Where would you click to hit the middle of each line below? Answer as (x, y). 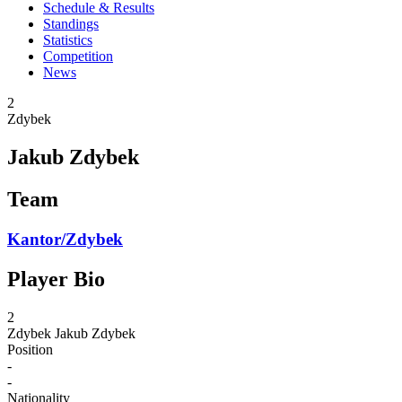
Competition (78, 56)
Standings (71, 24)
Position (30, 349)
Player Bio (56, 279)
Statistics (68, 40)
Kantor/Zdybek (65, 239)
